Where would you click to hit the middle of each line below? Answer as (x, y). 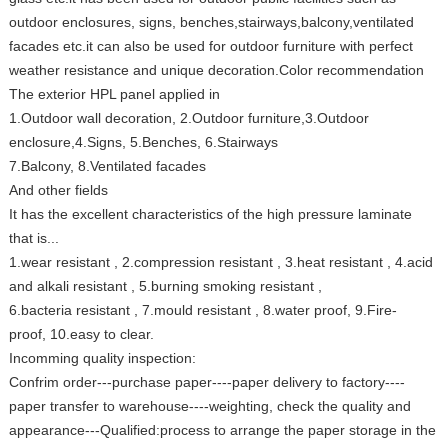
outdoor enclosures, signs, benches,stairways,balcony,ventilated (211, 21)
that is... (33, 237)
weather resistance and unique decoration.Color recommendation (216, 69)
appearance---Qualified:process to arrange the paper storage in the (222, 429)
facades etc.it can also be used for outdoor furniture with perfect (210, 45)
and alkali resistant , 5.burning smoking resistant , (165, 285)
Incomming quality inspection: (102, 357)
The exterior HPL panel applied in (114, 93)
